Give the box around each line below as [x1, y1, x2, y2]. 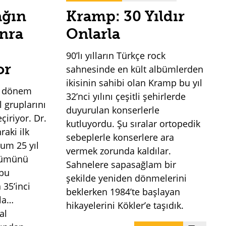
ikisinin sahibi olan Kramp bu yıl [66, 76, 203, 89]
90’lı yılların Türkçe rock [66, 49, 166, 62]
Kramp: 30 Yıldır [66, 7, 185, 25]
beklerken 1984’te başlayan [66, 185, 181, 198]
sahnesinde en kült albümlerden [66, 63, 204, 75]
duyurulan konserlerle [66, 103, 160, 116]
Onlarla [66, 25, 121, 42]
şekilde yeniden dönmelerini [66, 172, 187, 184]
